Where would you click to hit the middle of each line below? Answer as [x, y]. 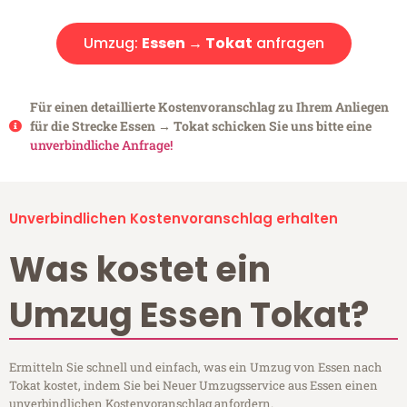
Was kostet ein [140, 270]
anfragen [288, 44]
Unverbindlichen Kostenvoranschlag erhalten [174, 219]
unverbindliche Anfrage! [101, 145]
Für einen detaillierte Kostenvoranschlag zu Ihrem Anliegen [209, 107]
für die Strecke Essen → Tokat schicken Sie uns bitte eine [200, 126]
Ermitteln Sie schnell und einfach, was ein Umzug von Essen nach [195, 367]
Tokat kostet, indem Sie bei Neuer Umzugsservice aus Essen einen [194, 386]
